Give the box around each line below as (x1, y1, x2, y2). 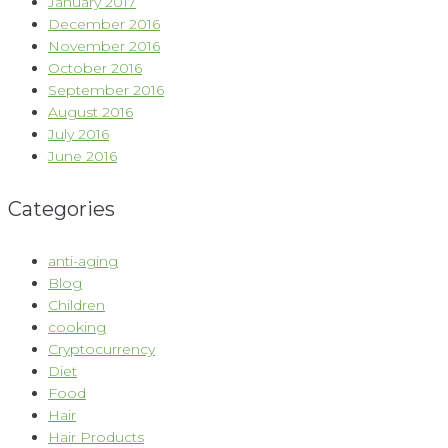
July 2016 (48, 125, 109, 144)
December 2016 (48, 15, 160, 34)
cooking (48, 318, 106, 337)
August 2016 (48, 103, 133, 122)
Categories (8, 196, 115, 221)
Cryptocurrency (48, 340, 155, 359)
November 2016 (48, 37, 160, 56)
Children (48, 296, 105, 315)
